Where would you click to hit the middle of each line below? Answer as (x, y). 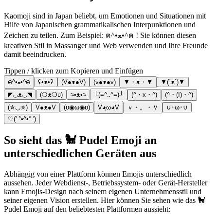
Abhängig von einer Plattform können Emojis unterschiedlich (98, 174)
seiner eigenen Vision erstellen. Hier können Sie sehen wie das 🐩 (105, 200)
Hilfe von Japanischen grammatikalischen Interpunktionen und (100, 25)
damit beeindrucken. (35, 54)
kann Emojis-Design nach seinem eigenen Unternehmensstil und (103, 192)
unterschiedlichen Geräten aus (80, 154)
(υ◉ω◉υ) (77, 108)
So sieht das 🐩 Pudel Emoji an (80, 140)
